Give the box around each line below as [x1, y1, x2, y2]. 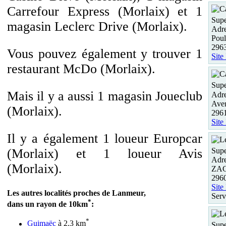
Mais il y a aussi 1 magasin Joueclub [7, 89, 202, 103]
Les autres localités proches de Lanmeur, [7, 189, 146, 197]
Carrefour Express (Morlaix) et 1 [7, 4, 202, 19]
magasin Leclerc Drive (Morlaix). [7, 19, 187, 34]
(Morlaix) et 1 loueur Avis [7, 146, 202, 161]
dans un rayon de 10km [7, 200, 88, 209]
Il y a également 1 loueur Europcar [7, 131, 202, 146]
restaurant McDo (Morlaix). [7, 62, 155, 76]
